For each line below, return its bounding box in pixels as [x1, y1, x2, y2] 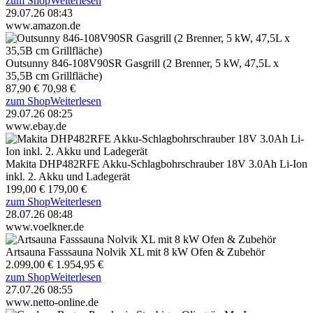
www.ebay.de [6, 119, 66, 132]
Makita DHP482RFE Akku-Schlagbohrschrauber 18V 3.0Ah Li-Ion [6, 157, 307, 170]
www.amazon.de [6, 19, 80, 31]
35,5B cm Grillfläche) [6, 69, 102, 82]
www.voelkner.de [6, 220, 84, 233]
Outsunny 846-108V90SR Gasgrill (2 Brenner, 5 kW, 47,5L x [6, 57, 279, 69]
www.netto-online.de [6, 296, 99, 308]
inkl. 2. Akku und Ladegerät [6, 170, 130, 182]
